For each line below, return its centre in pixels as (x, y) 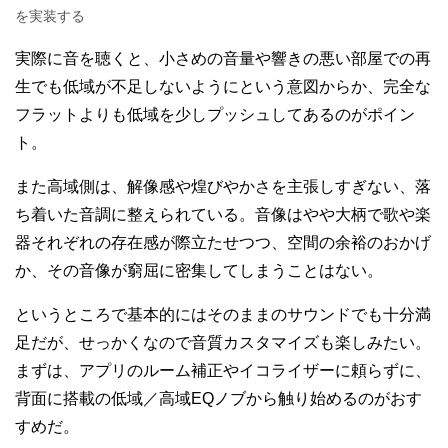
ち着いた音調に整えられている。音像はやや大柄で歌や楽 (223, 215)
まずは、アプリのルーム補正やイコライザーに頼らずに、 (223, 371)
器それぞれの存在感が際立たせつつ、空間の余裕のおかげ (223, 243)
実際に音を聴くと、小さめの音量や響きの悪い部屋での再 (223, 59)
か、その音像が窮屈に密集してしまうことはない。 (199, 271)
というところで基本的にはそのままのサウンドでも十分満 (223, 315)
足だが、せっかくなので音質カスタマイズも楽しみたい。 (223, 343)
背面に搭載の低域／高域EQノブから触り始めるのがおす (218, 399)
